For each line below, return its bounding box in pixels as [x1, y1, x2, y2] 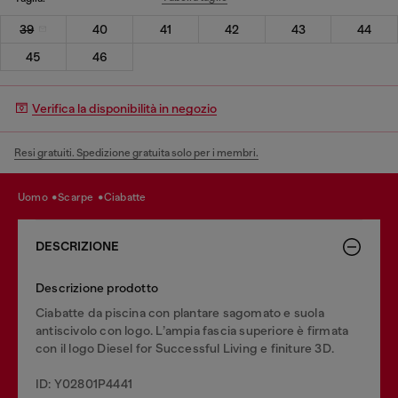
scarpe [64, 191, 96, 203]
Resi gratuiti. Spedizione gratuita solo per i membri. [14, 146, 259, 159]
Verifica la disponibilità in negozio [32, 101, 217, 115]
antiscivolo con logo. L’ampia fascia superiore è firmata [36, 322, 349, 338]
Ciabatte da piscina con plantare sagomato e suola [36, 305, 324, 320]
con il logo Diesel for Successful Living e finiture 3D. [36, 340, 335, 355]
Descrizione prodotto [36, 280, 158, 295]
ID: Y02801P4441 [36, 376, 132, 391]
